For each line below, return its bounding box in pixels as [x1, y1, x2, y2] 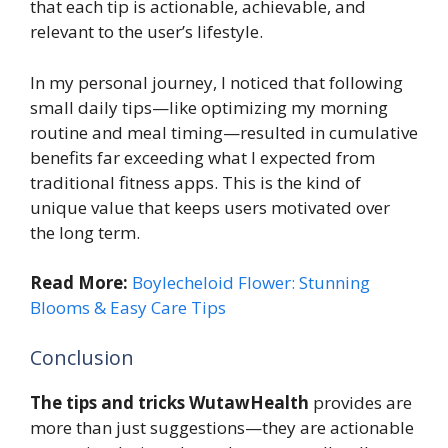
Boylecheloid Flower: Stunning [132, 271, 370, 295]
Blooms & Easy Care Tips [30, 296, 226, 320]
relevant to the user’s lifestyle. [30, 20, 263, 44]
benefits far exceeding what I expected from [30, 145, 375, 169]
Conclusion [30, 343, 134, 371]
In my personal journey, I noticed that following [30, 70, 403, 94]
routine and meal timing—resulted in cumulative [30, 120, 418, 144]
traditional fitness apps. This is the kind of [30, 170, 361, 194]
